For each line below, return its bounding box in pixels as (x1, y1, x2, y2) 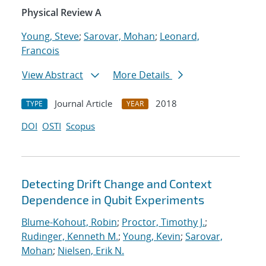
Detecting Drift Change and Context (21, 176, 212, 191)
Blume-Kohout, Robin (21, 216, 117, 229)
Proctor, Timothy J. (122, 216, 205, 229)
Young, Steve (21, 30, 79, 43)
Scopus (66, 120, 95, 132)
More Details (113, 68, 172, 82)
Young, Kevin (123, 230, 180, 243)
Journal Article (55, 97, 112, 110)
